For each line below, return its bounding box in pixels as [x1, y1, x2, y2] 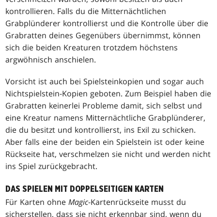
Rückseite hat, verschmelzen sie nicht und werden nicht [5, 148, 211, 159]
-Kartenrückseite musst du [88, 196, 186, 207]
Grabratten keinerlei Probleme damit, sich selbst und [5, 100, 202, 111]
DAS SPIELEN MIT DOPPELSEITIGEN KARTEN [5, 184, 164, 194]
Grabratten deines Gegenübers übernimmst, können [5, 30, 201, 41]
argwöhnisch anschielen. [5, 54, 96, 65]
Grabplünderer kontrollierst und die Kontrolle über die [5, 17, 209, 29]
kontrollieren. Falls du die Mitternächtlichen [5, 5, 167, 16]
